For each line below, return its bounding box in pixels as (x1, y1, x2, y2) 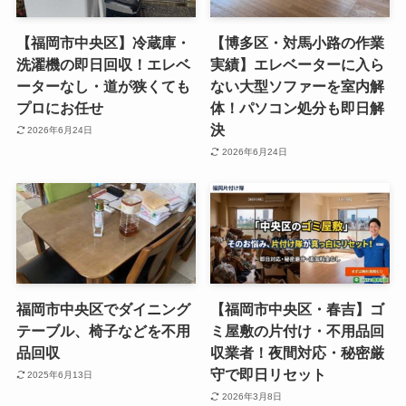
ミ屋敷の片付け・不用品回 (210, 323, 385, 340)
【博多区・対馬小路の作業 (210, 34, 385, 52)
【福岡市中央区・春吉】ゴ (210, 301, 385, 318)
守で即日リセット (210, 366, 327, 383)
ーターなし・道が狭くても (15, 78, 190, 95)
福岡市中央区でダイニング (15, 301, 190, 318)
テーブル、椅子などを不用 (15, 323, 190, 340)
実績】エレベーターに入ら (210, 56, 385, 73)
